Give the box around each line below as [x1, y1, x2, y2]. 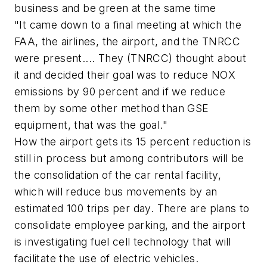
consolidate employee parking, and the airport [14, 218, 246, 231]
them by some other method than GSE [14, 101, 209, 114]
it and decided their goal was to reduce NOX [14, 68, 236, 81]
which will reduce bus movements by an [14, 185, 218, 198]
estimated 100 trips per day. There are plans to [14, 201, 250, 215]
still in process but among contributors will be [14, 151, 244, 164]
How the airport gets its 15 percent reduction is [14, 135, 252, 148]
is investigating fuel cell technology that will [14, 235, 231, 248]
